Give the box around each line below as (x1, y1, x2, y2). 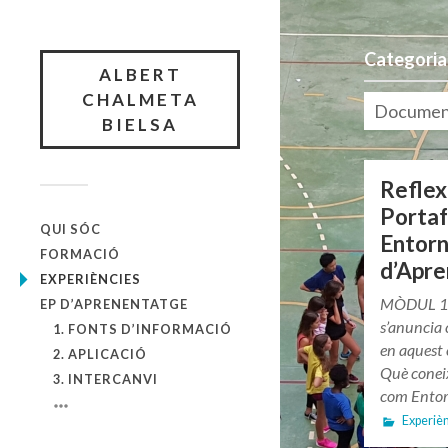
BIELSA (102, 114, 178, 135)
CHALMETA (81, 89, 199, 110)
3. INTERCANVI (52, 371, 158, 387)
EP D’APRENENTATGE (40, 296, 188, 312)
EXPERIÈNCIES (40, 271, 141, 287)
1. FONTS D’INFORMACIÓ (52, 321, 232, 337)
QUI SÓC (40, 221, 101, 237)
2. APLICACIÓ (52, 346, 147, 362)
